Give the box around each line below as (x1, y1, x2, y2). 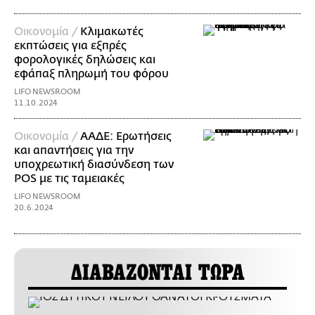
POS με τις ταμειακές (14, 172, 124, 185)
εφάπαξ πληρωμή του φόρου (14, 67, 169, 80)
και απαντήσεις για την (14, 143, 134, 157)
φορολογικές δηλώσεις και (14, 53, 155, 66)
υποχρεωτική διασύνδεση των (14, 157, 174, 171)
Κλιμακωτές (80, 25, 143, 38)
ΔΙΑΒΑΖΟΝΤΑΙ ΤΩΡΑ (70, 259, 245, 285)
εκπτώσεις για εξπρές (14, 39, 127, 52)
